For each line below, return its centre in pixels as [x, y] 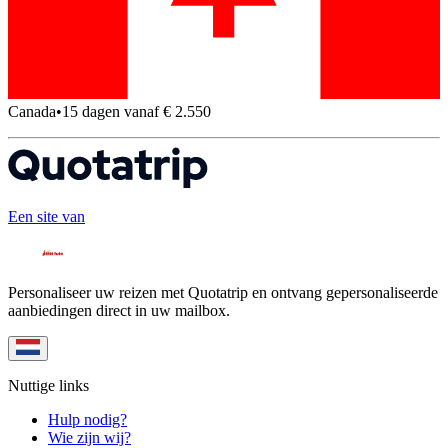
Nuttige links [48, 385]
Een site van [46, 216]
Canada [32, 112]
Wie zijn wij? [89, 437]
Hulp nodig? [87, 419]
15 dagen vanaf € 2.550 [136, 112]
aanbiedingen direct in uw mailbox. [119, 310]
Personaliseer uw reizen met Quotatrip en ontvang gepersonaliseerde [223, 292]
